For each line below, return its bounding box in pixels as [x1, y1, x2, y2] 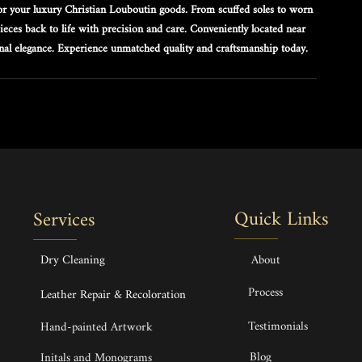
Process [248, 280, 283, 305]
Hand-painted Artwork [40, 314, 153, 340]
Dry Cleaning [40, 247, 105, 273]
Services [33, 200, 95, 241]
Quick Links [234, 200, 329, 240]
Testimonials [248, 314, 308, 339]
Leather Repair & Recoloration [40, 282, 186, 308]
